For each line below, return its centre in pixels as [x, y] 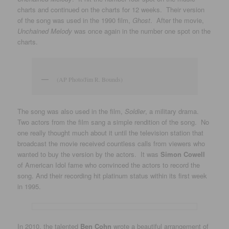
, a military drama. [173, 111]
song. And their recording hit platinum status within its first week [112, 176]
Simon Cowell [183, 154]
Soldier [135, 111]
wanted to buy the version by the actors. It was [89, 154]
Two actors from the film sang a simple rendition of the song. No [113, 122]
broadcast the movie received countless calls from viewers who [111, 144]
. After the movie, [177, 20]
